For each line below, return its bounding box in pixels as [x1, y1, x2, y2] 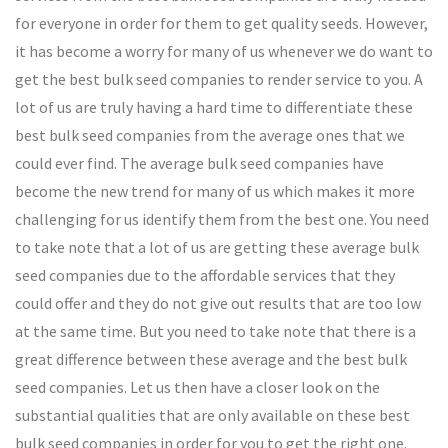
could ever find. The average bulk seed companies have [15, 153, 384, 174]
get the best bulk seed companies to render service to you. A [15, 69, 423, 90]
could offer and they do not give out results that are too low [15, 293, 421, 314]
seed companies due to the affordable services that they [15, 265, 395, 286]
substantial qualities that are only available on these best [15, 405, 410, 426]
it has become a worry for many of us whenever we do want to [15, 41, 433, 62]
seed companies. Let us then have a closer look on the [15, 377, 380, 398]
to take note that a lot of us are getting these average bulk [15, 237, 419, 258]
